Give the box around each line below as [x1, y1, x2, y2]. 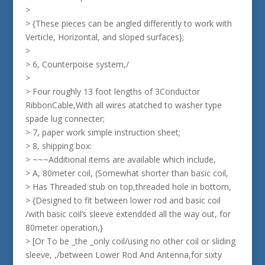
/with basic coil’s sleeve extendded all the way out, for [25, 208, 231, 219]
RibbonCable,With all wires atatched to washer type [25, 99, 222, 111]
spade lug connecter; [25, 113, 105, 124]
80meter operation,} [25, 222, 103, 233]
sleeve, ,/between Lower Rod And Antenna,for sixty [25, 249, 222, 260]
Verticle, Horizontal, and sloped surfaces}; [25, 31, 184, 43]
